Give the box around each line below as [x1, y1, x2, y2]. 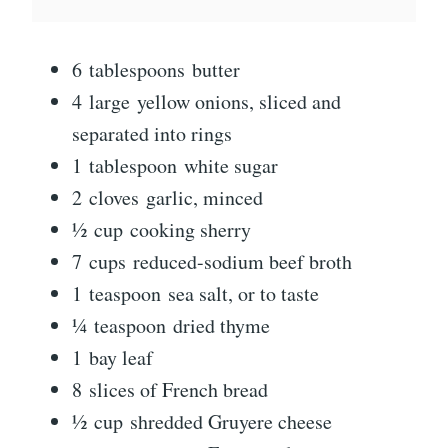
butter [192, 56, 240, 84]
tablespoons [89, 56, 185, 84]
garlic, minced [146, 184, 263, 212]
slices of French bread [89, 376, 268, 404]
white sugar [184, 152, 278, 180]
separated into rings [72, 120, 232, 148]
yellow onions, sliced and [137, 88, 341, 116]
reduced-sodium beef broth [133, 248, 352, 276]
